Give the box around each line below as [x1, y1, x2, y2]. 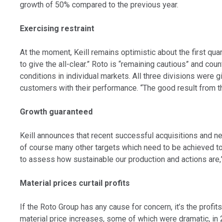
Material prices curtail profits [20, 178, 130, 188]
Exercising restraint [20, 24, 95, 33]
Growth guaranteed [20, 107, 93, 116]
